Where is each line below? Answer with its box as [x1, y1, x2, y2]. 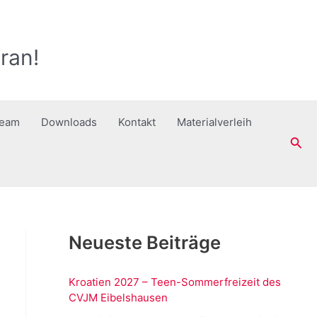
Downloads [41, 115, 97, 129]
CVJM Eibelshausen [68, 290, 168, 304]
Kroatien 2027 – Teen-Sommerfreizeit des [68, 275, 281, 289]
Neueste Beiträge [68, 231, 221, 253]
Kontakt [118, 115, 156, 129]
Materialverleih [177, 115, 252, 129]
